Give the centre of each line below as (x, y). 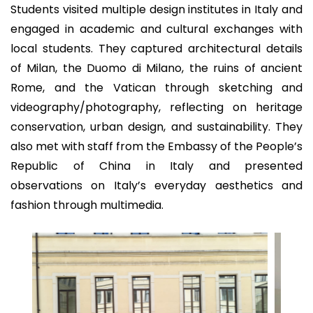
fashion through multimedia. (87, 205)
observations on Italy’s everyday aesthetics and (156, 185)
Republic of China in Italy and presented (156, 166)
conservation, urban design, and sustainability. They (156, 127)
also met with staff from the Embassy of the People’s (156, 146)
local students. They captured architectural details (156, 49)
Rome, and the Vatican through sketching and (156, 88)
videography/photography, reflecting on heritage (156, 107)
